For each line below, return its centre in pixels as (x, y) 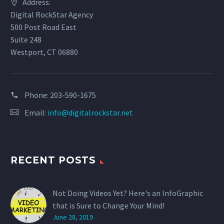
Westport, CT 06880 (44, 52)
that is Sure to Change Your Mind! (108, 206)
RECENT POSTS (53, 160)
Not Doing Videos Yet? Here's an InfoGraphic (128, 193)
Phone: (37, 95)
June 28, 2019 (73, 217)
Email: (36, 113)
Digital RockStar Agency (52, 15)
